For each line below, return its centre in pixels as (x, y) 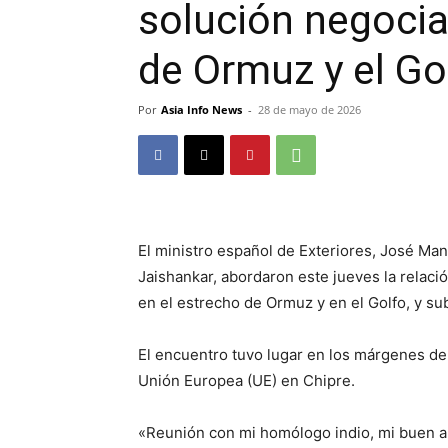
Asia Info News (201, 110)
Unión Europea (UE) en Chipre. (246, 381)
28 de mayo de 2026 (309, 110)
